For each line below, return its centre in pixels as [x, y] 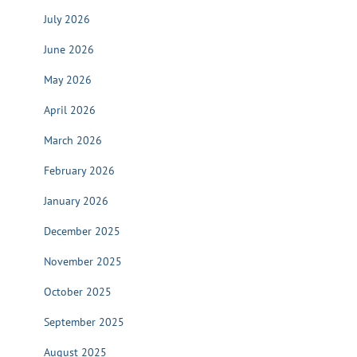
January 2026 [76, 201]
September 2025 [84, 322]
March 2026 [73, 140]
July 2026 [67, 19]
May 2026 [68, 80]
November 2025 [83, 261]
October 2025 [78, 292]
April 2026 [70, 110]
